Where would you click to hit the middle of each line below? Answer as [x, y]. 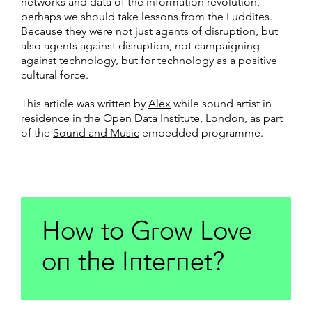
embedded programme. [201, 132]
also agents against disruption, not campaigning [140, 45]
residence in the [62, 118]
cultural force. [55, 75]
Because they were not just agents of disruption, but [149, 31]
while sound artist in [221, 103]
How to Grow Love [147, 233]
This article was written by [85, 103]
